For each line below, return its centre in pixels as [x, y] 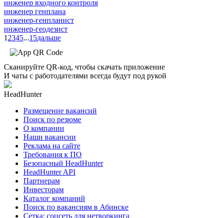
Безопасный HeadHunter [63, 163]
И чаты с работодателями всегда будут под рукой [85, 75]
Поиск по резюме [52, 119]
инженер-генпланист [39, 20]
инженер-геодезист [36, 29]
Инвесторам [44, 189]
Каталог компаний [54, 198]
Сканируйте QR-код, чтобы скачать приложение [84, 67]
